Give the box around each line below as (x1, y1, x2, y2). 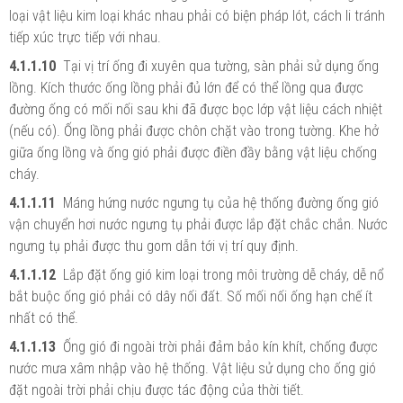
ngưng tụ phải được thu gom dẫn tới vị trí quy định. (9, 237, 299, 255)
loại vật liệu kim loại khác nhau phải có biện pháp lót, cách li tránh (9, 6, 385, 24)
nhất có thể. (9, 309, 78, 327)
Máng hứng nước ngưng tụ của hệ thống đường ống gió (63, 193, 379, 211)
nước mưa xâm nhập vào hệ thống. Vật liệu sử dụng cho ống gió (9, 359, 376, 377)
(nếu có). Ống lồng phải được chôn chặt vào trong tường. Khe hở (9, 121, 379, 139)
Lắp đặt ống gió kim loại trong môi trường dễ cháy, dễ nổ (59, 265, 384, 283)
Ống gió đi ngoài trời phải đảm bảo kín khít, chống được (63, 337, 378, 355)
